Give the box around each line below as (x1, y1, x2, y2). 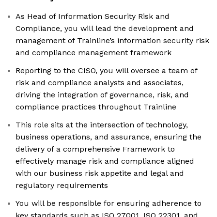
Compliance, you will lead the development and (15, 24, 194, 33)
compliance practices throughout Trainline (15, 102, 176, 112)
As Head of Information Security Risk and (15, 12, 170, 21)
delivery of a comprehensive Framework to (15, 144, 175, 154)
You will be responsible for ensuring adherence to (15, 199, 201, 208)
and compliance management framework (15, 48, 171, 58)
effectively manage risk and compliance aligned (15, 156, 194, 166)
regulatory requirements (15, 181, 108, 190)
